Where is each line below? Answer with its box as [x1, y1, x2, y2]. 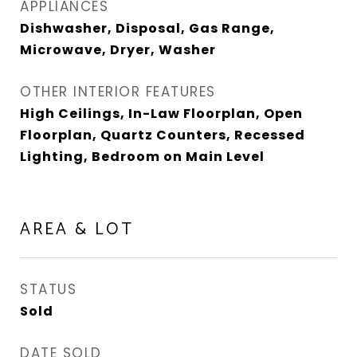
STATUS [20, 280, 76, 299]
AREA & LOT [20, 216, 134, 243]
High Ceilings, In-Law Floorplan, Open [20, 104, 303, 123]
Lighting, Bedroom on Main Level [20, 147, 265, 166]
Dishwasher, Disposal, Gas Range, [20, 19, 275, 37]
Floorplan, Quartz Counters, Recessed [20, 126, 305, 144]
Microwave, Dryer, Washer [20, 41, 216, 59]
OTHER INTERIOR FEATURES [20, 82, 216, 101]
